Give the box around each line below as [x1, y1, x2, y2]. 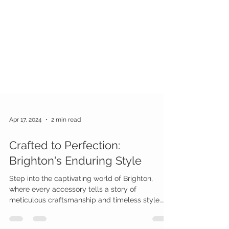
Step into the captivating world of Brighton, [9, 193, 153, 201]
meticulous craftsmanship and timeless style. [9, 214, 161, 223]
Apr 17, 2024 [9, 134, 42, 142]
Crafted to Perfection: [9, 157, 120, 171]
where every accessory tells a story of [9, 203, 136, 212]
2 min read [51, 134, 81, 142]
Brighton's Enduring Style [9, 172, 142, 186]
